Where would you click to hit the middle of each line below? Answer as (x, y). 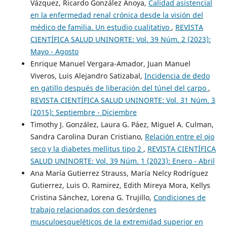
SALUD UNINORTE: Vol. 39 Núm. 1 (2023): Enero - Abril (122, 161)
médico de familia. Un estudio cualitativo (101, 27)
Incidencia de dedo (177, 75)
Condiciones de (179, 197)
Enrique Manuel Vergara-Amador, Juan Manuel (110, 63)
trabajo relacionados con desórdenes (93, 209)
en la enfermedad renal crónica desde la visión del (117, 15)
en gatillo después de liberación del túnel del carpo (119, 88)
